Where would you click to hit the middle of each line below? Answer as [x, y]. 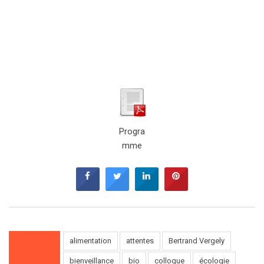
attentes [140, 241]
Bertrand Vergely [197, 241]
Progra [132, 132]
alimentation [90, 241]
